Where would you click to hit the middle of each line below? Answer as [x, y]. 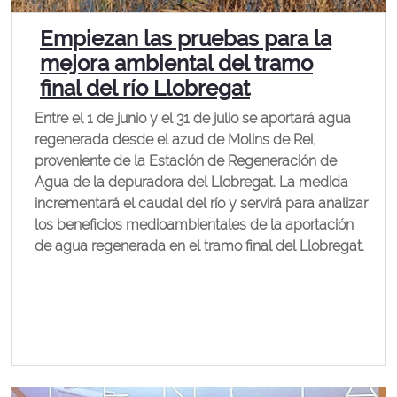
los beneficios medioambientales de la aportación [194, 225]
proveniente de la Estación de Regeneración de [186, 161]
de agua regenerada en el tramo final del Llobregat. [199, 246]
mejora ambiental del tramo [176, 63]
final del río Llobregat [145, 88]
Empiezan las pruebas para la [186, 39]
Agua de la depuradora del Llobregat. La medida [191, 182]
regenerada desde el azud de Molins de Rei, [175, 140]
